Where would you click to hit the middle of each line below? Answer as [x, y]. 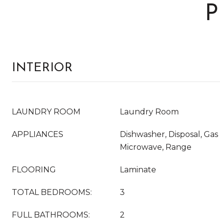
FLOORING [34, 170]
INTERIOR [42, 68]
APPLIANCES [38, 134]
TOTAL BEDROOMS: [52, 192]
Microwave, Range [156, 147]
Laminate [138, 170]
